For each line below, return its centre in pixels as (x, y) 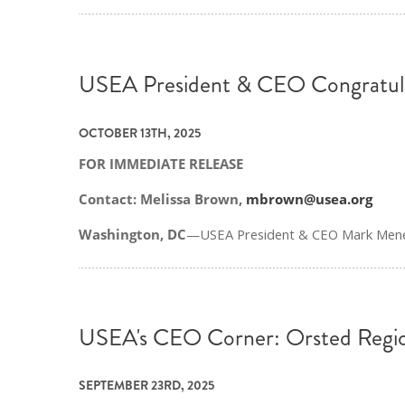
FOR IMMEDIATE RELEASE (161, 164)
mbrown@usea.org (309, 199)
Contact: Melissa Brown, (162, 199)
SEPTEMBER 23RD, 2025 (146, 385)
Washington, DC (132, 234)
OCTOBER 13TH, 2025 (140, 132)
